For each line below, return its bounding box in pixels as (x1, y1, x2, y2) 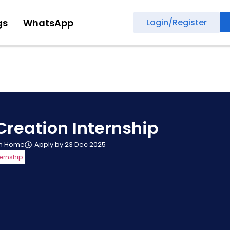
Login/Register (146, 16, 207, 28)
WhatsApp (23, 16, 73, 29)
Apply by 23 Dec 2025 (34, 140, 106, 149)
